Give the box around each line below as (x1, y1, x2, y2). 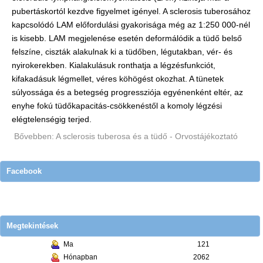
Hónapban (63, 253, 98, 262)
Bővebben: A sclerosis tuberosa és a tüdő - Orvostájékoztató (14, 131, 238, 141)
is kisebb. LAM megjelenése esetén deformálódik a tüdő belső (12, 33, 242, 43)
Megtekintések (6, 221, 58, 231)
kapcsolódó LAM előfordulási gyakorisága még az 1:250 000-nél (12, 20, 250, 29)
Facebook (6, 167, 42, 176)
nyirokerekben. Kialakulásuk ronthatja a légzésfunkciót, (12, 60, 215, 70)
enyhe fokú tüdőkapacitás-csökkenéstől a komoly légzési (12, 101, 222, 110)
